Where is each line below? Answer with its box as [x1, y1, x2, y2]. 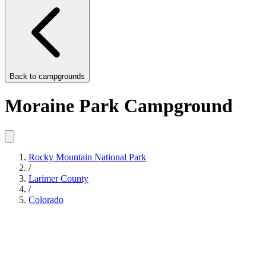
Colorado [28, 194, 64, 205]
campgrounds [39, 72, 85, 81]
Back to [9, 72, 39, 81]
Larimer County [28, 173, 88, 183]
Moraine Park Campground [5, 95, 233, 117]
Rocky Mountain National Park [28, 151, 146, 162]
